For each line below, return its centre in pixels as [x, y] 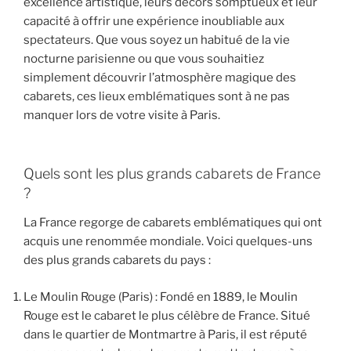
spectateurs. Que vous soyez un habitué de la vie [157, 40]
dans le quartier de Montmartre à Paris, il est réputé [165, 334]
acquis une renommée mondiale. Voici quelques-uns [168, 242]
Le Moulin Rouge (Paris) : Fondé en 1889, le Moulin [161, 297]
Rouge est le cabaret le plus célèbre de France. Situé [167, 315]
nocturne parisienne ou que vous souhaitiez [144, 59]
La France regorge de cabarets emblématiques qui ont [173, 223]
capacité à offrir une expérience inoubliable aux [154, 22]
